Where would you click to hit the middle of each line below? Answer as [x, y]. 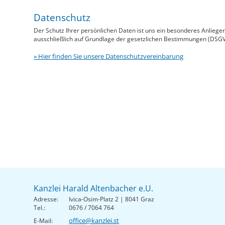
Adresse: [46, 199]
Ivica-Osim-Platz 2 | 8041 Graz [112, 199]
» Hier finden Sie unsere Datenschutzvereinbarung [109, 57]
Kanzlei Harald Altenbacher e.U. [94, 188]
